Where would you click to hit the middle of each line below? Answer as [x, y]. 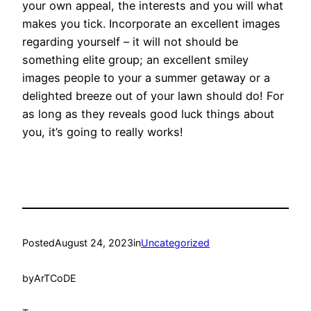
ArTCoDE [55, 278]
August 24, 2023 [94, 243]
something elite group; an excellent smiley [135, 59]
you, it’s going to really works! [103, 132]
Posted [39, 243]
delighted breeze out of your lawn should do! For [153, 95]
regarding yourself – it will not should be [130, 41]
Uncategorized [175, 243]
